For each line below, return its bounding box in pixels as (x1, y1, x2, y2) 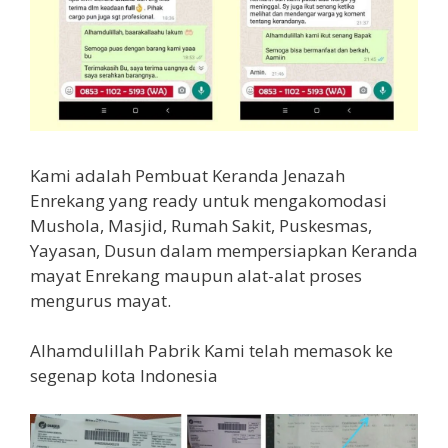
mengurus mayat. (30, 288, 171, 312)
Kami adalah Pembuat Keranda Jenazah (30, 163, 345, 187)
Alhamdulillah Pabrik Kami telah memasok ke (30, 339, 393, 363)
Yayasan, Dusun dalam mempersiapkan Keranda (30, 238, 418, 262)
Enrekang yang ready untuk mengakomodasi (30, 188, 387, 212)
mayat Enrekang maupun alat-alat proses (30, 263, 362, 287)
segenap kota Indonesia (30, 364, 218, 388)
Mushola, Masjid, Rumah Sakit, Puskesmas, (30, 213, 372, 237)
